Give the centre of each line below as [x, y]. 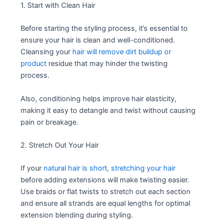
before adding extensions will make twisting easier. [105, 180]
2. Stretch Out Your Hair [60, 145]
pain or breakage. [50, 122]
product [34, 64]
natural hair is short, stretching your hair [110, 168]
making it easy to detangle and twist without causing [108, 110]
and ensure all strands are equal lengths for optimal [106, 204]
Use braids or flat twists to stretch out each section [106, 192]
